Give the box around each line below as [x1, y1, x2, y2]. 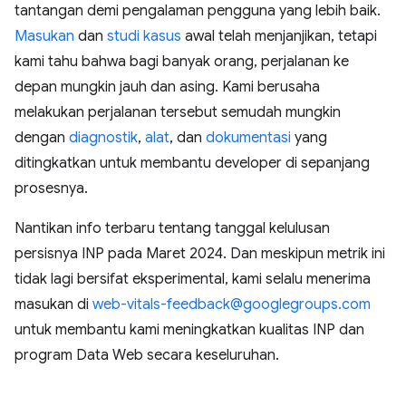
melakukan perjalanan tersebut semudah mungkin [14, 102, 341, 121]
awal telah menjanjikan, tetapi [181, 26, 377, 45]
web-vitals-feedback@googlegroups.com [92, 295, 371, 314]
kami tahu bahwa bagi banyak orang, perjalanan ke [14, 52, 349, 71]
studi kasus [107, 26, 181, 45]
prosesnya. [14, 179, 88, 198]
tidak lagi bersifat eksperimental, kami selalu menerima [14, 269, 371, 288]
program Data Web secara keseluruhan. [14, 345, 279, 364]
